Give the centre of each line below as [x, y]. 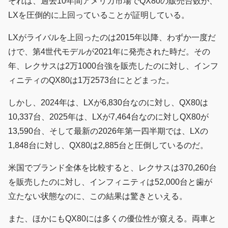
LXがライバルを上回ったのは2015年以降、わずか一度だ [112, 37]
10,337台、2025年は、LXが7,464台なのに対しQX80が [108, 117]
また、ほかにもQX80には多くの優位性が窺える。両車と [112, 218]
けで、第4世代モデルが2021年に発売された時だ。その [109, 51]
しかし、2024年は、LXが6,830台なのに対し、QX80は [108, 102]
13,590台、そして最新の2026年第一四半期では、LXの [108, 131]
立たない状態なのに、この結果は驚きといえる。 [98, 196]
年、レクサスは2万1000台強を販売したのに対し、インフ [113, 66]
